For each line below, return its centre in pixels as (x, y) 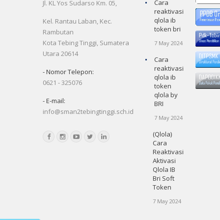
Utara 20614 (60, 54)
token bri (167, 29)
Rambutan (58, 32)
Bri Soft (164, 178)
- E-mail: (54, 101)
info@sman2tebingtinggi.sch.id (88, 111)
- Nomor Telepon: (68, 72)
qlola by (166, 95)
